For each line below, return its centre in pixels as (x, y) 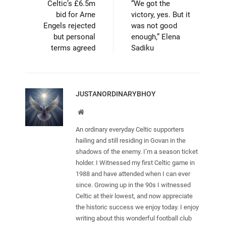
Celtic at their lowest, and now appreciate (134, 196)
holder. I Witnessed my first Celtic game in (135, 162)
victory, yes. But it (161, 14)
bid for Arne (76, 14)
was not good (154, 25)
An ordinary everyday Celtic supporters (130, 129)
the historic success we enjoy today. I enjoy (137, 207)
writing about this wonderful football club (134, 218)
